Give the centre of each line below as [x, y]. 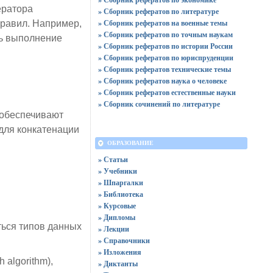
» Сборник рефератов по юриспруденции [165, 58]
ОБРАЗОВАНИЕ [130, 143]
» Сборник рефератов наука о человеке [162, 81]
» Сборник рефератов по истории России [165, 46]
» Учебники [117, 171]
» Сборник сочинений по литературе [159, 104]
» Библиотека [120, 194]
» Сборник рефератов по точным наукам [165, 34]
